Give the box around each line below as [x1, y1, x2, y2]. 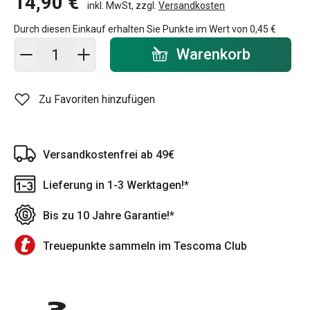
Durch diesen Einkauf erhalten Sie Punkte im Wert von [14, 24, 250, 35]
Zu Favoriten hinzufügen [39, 93, 155, 106]
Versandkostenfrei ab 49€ [43, 148, 174, 161]
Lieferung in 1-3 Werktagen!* [43, 179, 189, 192]
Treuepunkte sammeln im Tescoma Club [43, 239, 247, 253]
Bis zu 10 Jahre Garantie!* [43, 209, 174, 222]
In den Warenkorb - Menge [35, 39, 163, 53]
